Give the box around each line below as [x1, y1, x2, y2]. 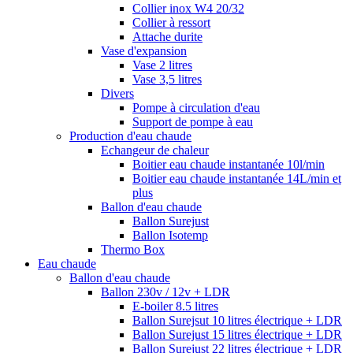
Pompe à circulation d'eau [132, 101, 260, 114]
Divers [101, 87, 134, 100]
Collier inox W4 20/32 [132, 2, 244, 15]
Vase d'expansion [101, 44, 187, 58]
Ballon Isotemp [132, 229, 208, 242]
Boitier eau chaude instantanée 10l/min [132, 158, 325, 171]
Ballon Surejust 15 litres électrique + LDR [132, 328, 342, 341]
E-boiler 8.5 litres [132, 299, 218, 313]
